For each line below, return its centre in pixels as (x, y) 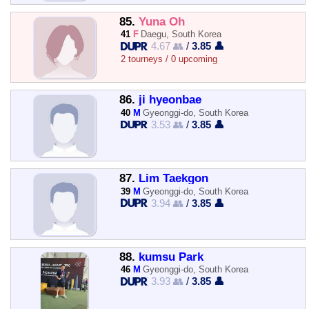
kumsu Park (171, 257)
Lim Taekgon (173, 179)
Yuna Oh (161, 21)
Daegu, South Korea (181, 34)
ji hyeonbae (170, 100)
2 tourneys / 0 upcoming (169, 59)
